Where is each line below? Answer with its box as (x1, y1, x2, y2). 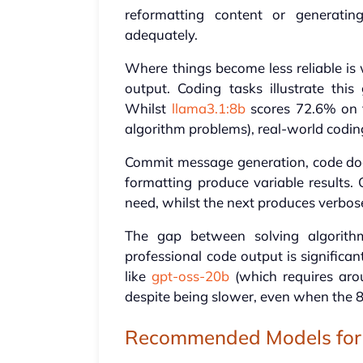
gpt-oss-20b (152, 267, 230, 285)
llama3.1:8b (171, 100, 246, 117)
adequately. (125, 26, 199, 44)
